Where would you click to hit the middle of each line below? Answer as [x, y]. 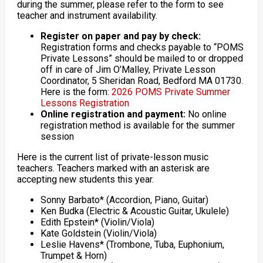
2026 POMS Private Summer [171, 92]
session [57, 136]
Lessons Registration [85, 103]
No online [207, 114]
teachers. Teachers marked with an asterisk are [113, 168]
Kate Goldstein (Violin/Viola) [98, 233]
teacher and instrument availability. [87, 16]
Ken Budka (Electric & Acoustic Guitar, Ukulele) [134, 211]
